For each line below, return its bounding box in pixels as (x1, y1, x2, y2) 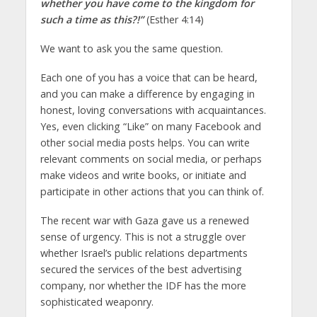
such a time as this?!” (40, 13, 144, 27)
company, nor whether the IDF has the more (40, 279, 246, 293)
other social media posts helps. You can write (40, 136, 250, 150)
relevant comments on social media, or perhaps (40, 152, 262, 166)
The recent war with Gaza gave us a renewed (40, 214, 249, 228)
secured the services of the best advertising (40, 263, 242, 277)
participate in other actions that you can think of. (40, 185, 264, 199)
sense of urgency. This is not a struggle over (40, 230, 246, 244)
